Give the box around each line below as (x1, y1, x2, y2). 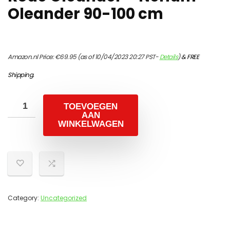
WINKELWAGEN (57, 119, 124, 129)
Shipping (8, 70, 33, 79)
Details (159, 52, 178, 61)
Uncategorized (41, 194, 87, 202)
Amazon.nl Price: (8, 52, 55, 61)
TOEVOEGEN (64, 102, 118, 111)
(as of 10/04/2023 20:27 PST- (76, 52, 160, 61)
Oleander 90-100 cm (8, 4, 163, 24)
